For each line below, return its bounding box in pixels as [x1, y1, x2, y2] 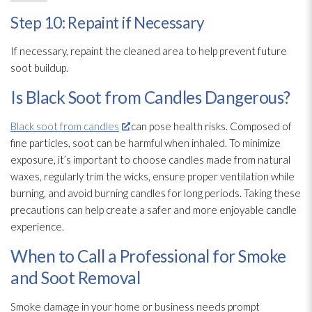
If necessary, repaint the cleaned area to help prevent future [10, 45, 287, 58]
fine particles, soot [10, 136, 94, 150]
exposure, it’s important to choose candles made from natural [10, 153, 290, 166]
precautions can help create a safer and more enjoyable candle [10, 203, 297, 217]
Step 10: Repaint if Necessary [10, 13, 205, 33]
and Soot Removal [10, 267, 140, 288]
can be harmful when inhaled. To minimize [94, 136, 281, 150]
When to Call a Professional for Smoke [10, 246, 286, 267]
